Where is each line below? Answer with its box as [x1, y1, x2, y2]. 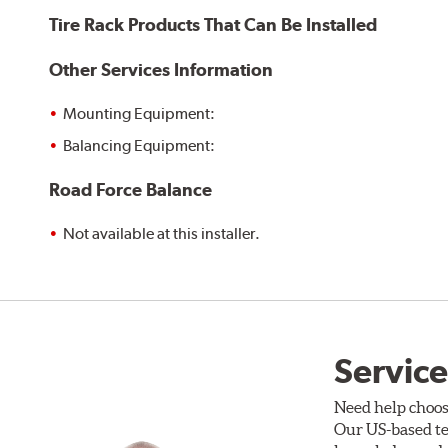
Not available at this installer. [63, 223, 261, 243]
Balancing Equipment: [63, 135, 216, 155]
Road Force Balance [49, 178, 213, 200]
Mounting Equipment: [63, 103, 216, 123]
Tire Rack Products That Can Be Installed [49, 14, 378, 36]
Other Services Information [49, 58, 274, 80]
